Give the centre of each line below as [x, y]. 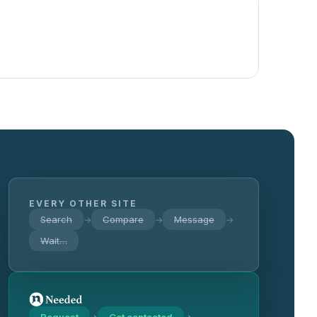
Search [56, 219]
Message [194, 219]
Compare [123, 219]
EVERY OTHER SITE [83, 203]
